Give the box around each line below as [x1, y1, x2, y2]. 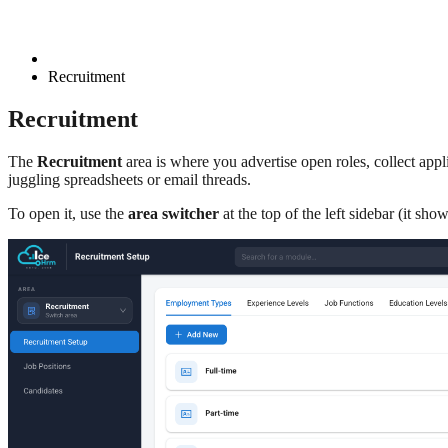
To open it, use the [8, 204, 128, 222]
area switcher [128, 204, 219, 222]
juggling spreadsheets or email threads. [8, 170, 251, 188]
